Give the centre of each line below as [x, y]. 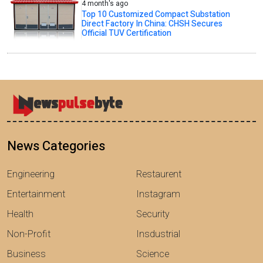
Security [153, 215]
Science [153, 254]
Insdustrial [158, 235]
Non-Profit [29, 235]
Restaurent [159, 175]
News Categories [56, 146]
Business [26, 254]
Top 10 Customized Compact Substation [156, 15]
